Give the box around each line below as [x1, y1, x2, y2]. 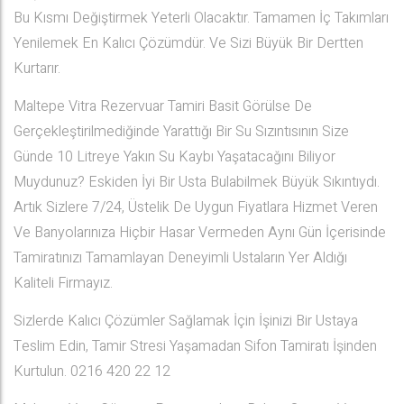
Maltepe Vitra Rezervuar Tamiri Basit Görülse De [14, 96, 312, 117]
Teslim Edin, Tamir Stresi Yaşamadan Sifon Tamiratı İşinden [14, 335, 377, 357]
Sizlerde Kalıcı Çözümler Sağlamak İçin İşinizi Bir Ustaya [14, 310, 362, 332]
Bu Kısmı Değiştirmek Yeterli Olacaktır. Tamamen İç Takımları [14, 7, 389, 29]
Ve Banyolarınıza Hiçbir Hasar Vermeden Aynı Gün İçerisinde [14, 222, 386, 243]
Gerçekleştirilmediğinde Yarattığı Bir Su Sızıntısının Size [14, 121, 349, 142]
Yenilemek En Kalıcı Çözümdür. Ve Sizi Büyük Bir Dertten [14, 32, 363, 54]
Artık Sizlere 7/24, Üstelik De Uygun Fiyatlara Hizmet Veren [14, 197, 378, 218]
